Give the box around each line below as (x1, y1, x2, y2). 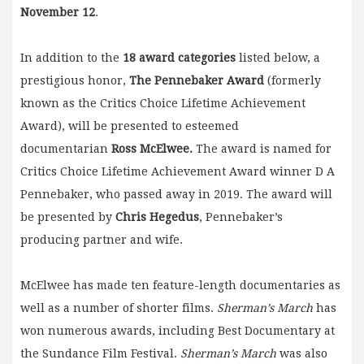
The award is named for (196, 141, 331, 155)
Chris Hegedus (115, 210, 199, 223)
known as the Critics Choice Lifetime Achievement (20, 96, 305, 110)
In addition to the (20, 50, 123, 64)
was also (276, 346, 327, 360)
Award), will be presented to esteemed (20, 119, 239, 132)
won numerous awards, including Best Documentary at (20, 323, 335, 337)
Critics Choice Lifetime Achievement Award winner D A (20, 164, 335, 178)
